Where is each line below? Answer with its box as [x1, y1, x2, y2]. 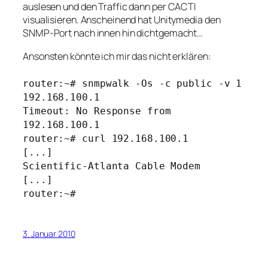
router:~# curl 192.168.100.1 [23, 132, 189, 144]
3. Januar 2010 [23, 227, 75, 239]
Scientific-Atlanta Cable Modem [23, 160, 200, 172]
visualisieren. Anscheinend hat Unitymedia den [23, 13, 221, 27]
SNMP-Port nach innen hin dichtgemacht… [23, 26, 203, 40]
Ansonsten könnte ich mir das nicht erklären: [23, 49, 211, 63]
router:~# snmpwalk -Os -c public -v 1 [23, 77, 242, 89]
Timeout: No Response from [23, 105, 171, 117]
